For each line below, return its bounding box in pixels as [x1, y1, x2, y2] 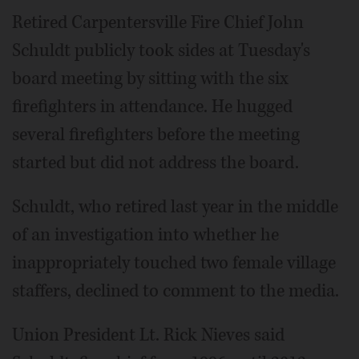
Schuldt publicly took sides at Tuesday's [12, 38, 310, 63]
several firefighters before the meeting [12, 123, 300, 147]
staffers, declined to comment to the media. [12, 279, 339, 303]
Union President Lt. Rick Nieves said [12, 323, 284, 347]
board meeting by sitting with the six [12, 67, 288, 91]
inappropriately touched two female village [12, 251, 336, 275]
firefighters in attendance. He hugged [12, 95, 292, 119]
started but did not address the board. [12, 151, 299, 175]
